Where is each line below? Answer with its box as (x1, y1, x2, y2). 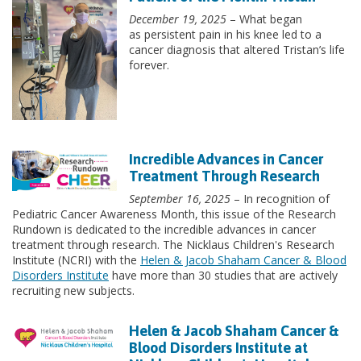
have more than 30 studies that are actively (109, 268, 338, 284)
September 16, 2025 (129, 191, 230, 207)
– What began (226, 10, 302, 27)
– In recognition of (230, 191, 330, 207)
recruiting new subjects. (12, 283, 135, 299)
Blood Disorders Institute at (129, 339, 308, 357)
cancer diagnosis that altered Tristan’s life (129, 41, 345, 57)
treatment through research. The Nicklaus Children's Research (12, 237, 334, 253)
